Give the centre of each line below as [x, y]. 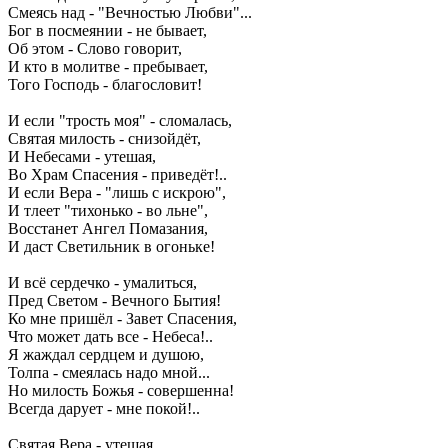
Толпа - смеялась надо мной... [109, 373]
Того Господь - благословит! [105, 85]
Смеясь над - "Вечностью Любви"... [130, 13]
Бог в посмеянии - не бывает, [107, 31]
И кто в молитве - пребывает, [108, 67]
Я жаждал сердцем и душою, [106, 355]
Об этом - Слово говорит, [95, 49]
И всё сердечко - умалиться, [102, 283]
